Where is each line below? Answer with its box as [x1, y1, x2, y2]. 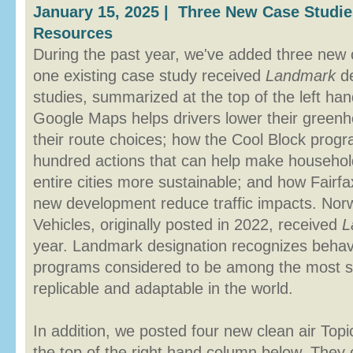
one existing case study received [33, 67, 266, 84]
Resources [33, 24, 113, 42]
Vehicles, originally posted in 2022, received [33, 216, 342, 233]
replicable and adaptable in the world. [33, 280, 293, 297]
